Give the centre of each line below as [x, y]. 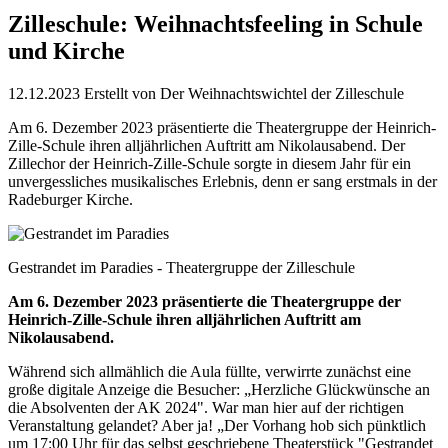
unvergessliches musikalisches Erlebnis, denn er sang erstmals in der [222, 181]
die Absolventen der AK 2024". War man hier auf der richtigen [206, 407]
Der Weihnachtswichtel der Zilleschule [282, 93]
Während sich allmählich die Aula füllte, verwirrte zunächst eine [209, 371]
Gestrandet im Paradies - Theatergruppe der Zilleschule [181, 267]
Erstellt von [122, 93]
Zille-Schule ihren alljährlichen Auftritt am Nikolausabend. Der [206, 145]
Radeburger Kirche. [70, 199]
